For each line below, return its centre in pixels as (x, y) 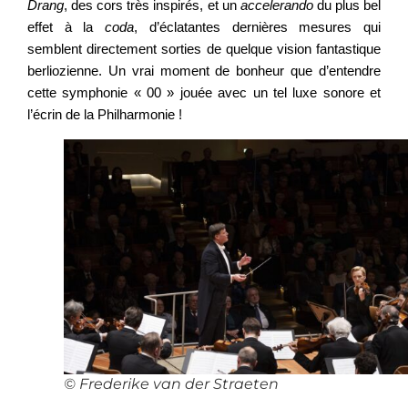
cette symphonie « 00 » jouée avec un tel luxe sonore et (204, 92)
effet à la (66, 26)
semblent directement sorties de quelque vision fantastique (204, 48)
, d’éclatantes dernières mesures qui (258, 26)
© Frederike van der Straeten (171, 384)
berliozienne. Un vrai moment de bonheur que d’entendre (204, 70)
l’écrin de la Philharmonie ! (105, 114)
